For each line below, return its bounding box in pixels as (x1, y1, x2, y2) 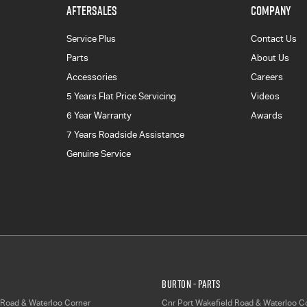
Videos (251, 91, 280, 101)
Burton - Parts (162, 277, 220, 291)
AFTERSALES (66, 2, 117, 19)
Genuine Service (66, 149, 131, 159)
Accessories (66, 72, 117, 82)
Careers (251, 72, 284, 82)
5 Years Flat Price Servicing (66, 91, 176, 101)
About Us (251, 53, 290, 63)
